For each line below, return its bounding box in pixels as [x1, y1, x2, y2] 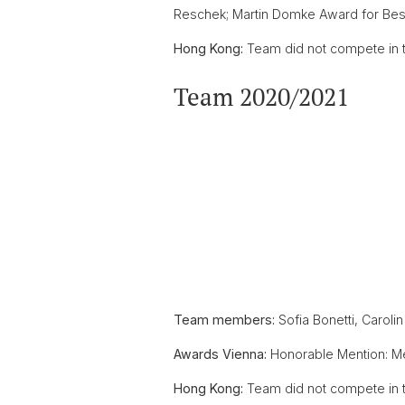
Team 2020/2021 [174, 80, 349, 113]
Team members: [174, 312, 278, 327]
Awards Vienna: [174, 346, 270, 362]
